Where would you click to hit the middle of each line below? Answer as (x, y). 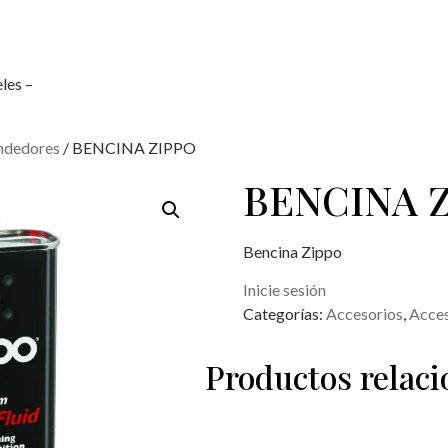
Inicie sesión (285, 290)
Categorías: (285, 314)
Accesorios (365, 314)
